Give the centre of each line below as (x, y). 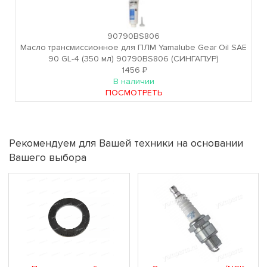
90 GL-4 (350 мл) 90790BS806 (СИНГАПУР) (133, 58)
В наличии (133, 81)
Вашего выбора (48, 157)
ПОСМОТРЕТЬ (133, 92)
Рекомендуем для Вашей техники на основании (126, 143)
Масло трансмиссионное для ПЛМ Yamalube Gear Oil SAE (133, 47)
